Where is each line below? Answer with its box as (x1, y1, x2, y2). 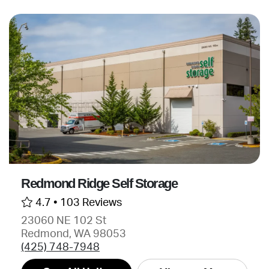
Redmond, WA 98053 (21, 229, 126, 239)
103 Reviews (60, 198, 122, 208)
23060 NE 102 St (21, 216, 106, 226)
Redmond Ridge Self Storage (21, 176, 177, 191)
